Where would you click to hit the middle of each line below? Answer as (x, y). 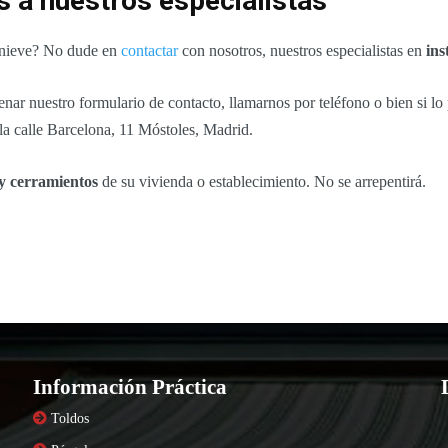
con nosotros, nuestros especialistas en (302, 51)
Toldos (69, 419)
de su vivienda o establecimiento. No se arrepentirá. (262, 182)
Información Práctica (129, 387)
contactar (149, 51)
